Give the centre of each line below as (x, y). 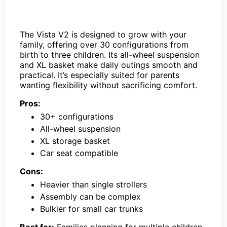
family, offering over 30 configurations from (104, 44)
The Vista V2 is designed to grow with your (103, 34)
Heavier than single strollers (93, 184)
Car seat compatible (79, 153)
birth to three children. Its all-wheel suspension (110, 54)
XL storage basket (75, 141)
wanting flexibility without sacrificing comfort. (108, 85)
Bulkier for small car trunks (91, 209)
